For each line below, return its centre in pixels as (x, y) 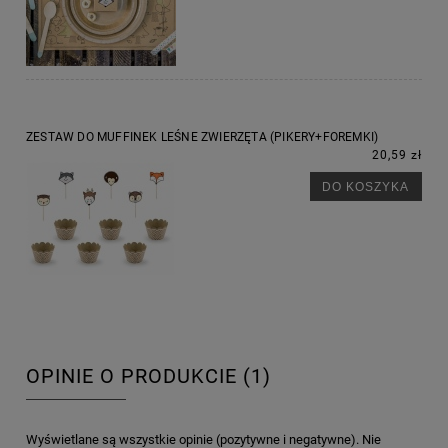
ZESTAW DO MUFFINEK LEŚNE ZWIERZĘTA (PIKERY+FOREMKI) (202, 136)
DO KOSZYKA (366, 187)
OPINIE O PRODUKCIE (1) (148, 377)
